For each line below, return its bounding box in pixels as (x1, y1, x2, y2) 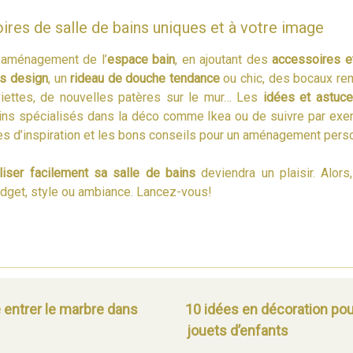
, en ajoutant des (175, 51, 272, 67)
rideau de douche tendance (70, 70, 220, 86)
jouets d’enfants (187, 322, 289, 340)
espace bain (106, 51, 175, 67)
